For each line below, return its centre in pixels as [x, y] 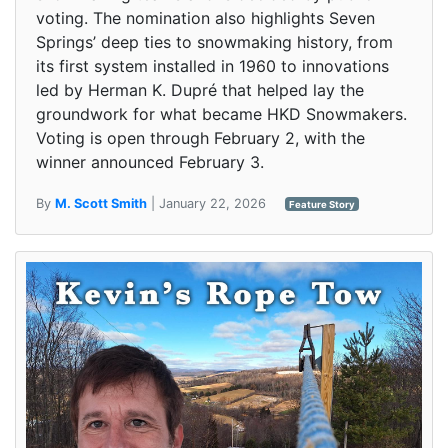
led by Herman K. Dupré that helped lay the [200, 89]
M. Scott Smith [101, 203]
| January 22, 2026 [208, 203]
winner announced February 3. [150, 161]
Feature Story [321, 204]
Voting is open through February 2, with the [200, 137]
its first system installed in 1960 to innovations [212, 65]
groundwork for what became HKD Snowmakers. [221, 113]
